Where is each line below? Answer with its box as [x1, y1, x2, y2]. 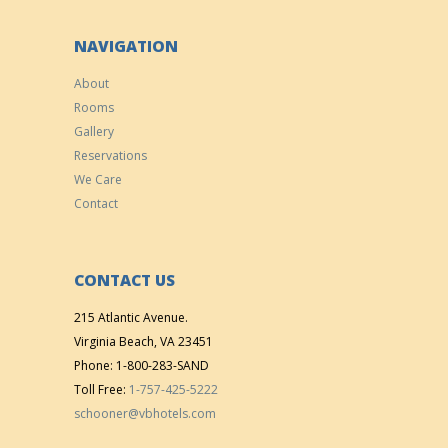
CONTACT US [74, 270, 175, 291]
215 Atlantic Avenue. [74, 309, 188, 326]
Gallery [74, 123, 114, 140]
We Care [74, 171, 122, 188]
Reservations [74, 147, 147, 164]
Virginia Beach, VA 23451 [74, 333, 213, 350]
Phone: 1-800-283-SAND [74, 357, 209, 374]
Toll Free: [74, 381, 129, 398]
